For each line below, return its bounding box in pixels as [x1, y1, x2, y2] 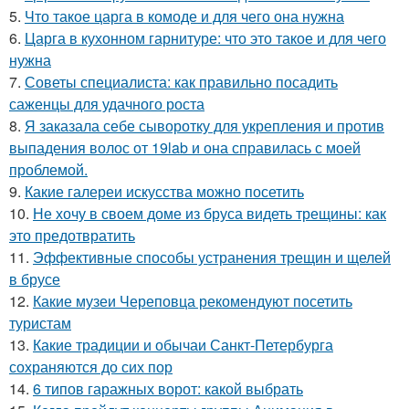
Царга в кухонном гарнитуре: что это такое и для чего [25, 27, 386, 49]
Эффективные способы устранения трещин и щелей [33, 246, 391, 268]
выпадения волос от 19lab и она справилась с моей [9, 137, 361, 159]
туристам [9, 312, 71, 334]
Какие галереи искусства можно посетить [25, 181, 304, 203]
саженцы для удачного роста [9, 93, 204, 115]
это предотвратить [9, 225, 135, 246]
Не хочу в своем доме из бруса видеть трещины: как [33, 203, 386, 225]
